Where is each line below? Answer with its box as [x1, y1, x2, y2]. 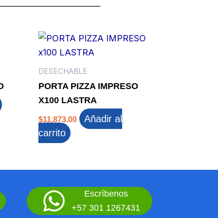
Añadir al [84, 113, 122, 125]
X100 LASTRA [38, 95, 97, 106]
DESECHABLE [38, 66, 88, 76]
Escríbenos [84, 188, 128, 199]
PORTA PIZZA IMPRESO [38, 81, 138, 91]
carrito [38, 127, 66, 139]
